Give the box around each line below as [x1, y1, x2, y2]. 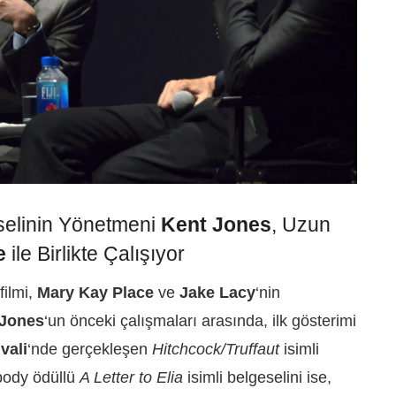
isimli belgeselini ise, [183, 369, 331, 387]
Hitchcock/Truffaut [152, 340, 279, 359]
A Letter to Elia [80, 369, 183, 387]
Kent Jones [161, 213, 271, 236]
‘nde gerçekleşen [27, 340, 152, 359]
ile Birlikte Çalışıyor [6, 242, 185, 265]
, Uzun [271, 213, 331, 236]
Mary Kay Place [37, 284, 154, 302]
